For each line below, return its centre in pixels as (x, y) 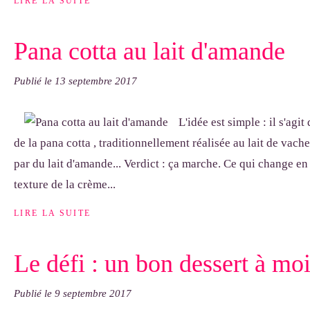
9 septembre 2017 (93, 293)
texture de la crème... (65, 184)
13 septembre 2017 (96, 81)
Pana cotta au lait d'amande (149, 51)
